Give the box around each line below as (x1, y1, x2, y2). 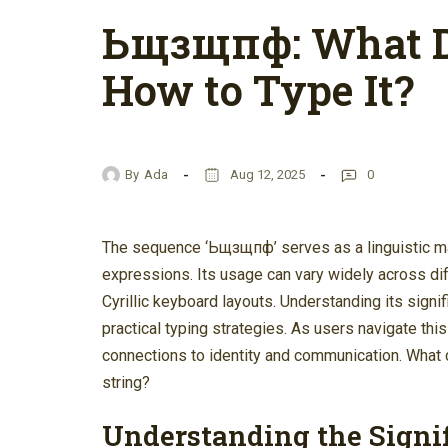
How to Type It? (102, 61, 414, 117)
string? (102, 373, 150, 393)
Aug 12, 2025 (230, 166, 305, 182)
